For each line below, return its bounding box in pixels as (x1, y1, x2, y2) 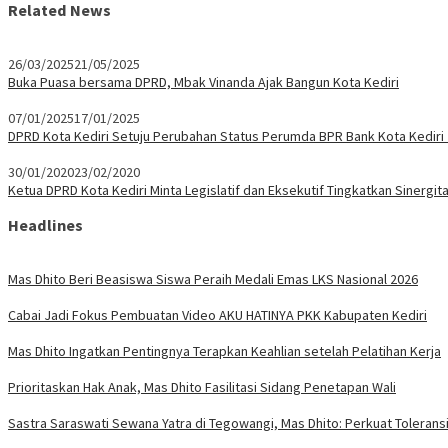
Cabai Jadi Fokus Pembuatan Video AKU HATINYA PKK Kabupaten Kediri (8, 305, 427, 324)
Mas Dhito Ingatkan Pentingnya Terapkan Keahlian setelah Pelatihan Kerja (8, 341, 441, 360)
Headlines (8, 215, 83, 236)
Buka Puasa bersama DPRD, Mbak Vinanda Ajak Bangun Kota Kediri (8, 72, 399, 91)
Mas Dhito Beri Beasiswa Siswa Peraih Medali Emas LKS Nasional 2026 (8, 269, 418, 288)
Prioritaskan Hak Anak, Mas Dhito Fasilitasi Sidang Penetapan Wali (8, 377, 396, 396)
